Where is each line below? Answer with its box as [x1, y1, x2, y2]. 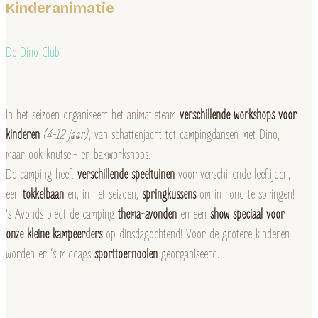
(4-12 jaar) [43, 126, 89, 143]
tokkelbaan [23, 186, 67, 203]
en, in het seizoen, [67, 186, 142, 203]
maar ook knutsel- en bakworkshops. [6, 146, 150, 163]
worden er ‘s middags [6, 246, 94, 263]
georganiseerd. [158, 246, 219, 263]
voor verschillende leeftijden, [178, 166, 290, 183]
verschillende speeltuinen [77, 166, 178, 183]
